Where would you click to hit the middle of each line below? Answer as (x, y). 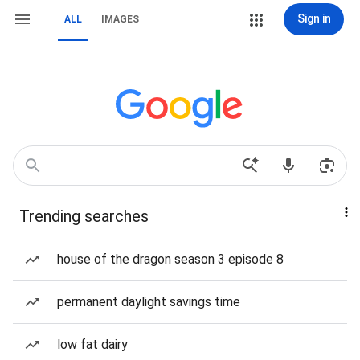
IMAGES (120, 19)
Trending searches (84, 216)
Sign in (314, 18)
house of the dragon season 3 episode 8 (170, 259)
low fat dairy (92, 344)
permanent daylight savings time (149, 302)
